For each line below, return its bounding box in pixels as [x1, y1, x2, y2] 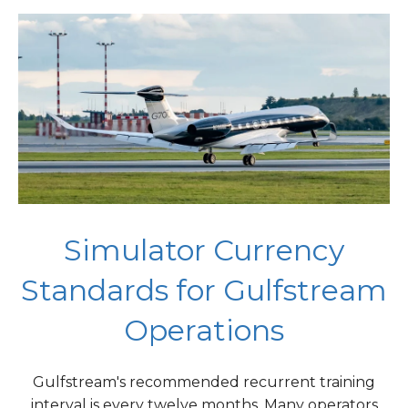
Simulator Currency [64, 231, 344, 268]
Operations [124, 311, 284, 348]
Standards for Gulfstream [21, 271, 387, 308]
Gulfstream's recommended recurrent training [33, 373, 375, 392]
